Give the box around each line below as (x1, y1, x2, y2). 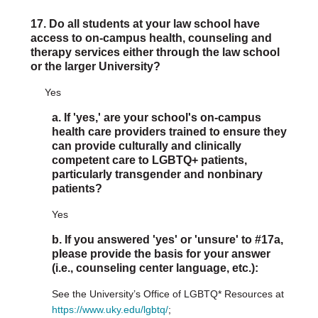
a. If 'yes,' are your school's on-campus (51, 111, 261, 124)
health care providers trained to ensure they (51, 126, 287, 138)
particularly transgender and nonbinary (51, 168, 263, 180)
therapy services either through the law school (30, 46, 280, 58)
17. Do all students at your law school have (30, 18, 260, 30)
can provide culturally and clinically (51, 140, 241, 152)
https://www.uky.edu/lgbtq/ (51, 304, 168, 315)
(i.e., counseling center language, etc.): (51, 262, 258, 274)
